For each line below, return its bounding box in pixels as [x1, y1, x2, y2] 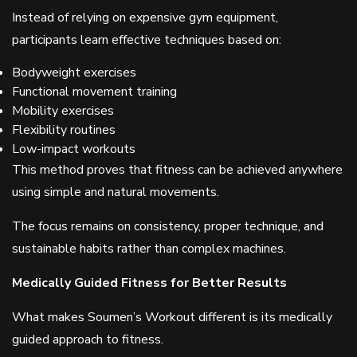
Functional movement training [12, 83, 177, 100]
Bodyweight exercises [12, 64, 136, 81]
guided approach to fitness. [12, 331, 163, 348]
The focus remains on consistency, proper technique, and [12, 218, 324, 235]
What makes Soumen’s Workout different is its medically [12, 308, 332, 326]
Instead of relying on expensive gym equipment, [12, 9, 278, 26]
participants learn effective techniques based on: [12, 31, 281, 49]
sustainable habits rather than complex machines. [12, 240, 286, 257]
